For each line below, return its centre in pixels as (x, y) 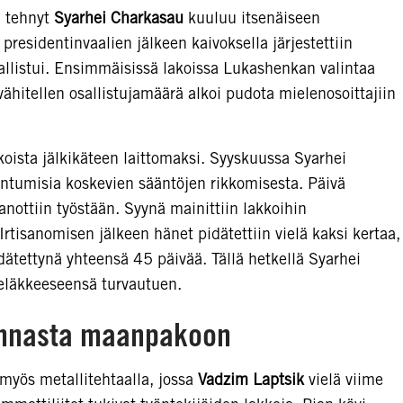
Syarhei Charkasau (119, 17)
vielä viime (344, 380)
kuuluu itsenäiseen (252, 17)
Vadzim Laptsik (251, 380)
